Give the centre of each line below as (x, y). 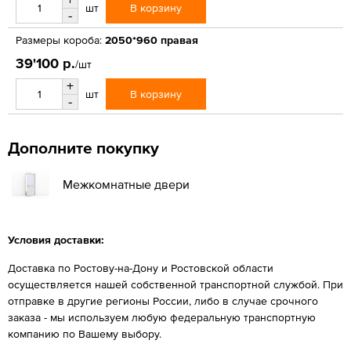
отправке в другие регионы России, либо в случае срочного (163, 300)
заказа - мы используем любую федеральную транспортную (162, 317)
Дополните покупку (83, 147)
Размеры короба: (59, 40)
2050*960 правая (152, 40)
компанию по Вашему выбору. (85, 333)
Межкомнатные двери (126, 184)
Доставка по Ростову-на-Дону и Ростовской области (141, 268)
